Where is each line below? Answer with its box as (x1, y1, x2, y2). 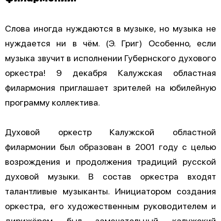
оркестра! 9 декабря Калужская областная (5, 66, 216, 78)
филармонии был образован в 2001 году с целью (5, 140, 216, 152)
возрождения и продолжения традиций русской (5, 155, 216, 167)
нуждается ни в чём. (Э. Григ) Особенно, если (5, 37, 216, 48)
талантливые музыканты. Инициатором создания (5, 184, 216, 196)
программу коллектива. (5, 96, 100, 108)
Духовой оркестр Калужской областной (5, 125, 216, 137)
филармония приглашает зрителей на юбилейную (5, 81, 216, 93)
